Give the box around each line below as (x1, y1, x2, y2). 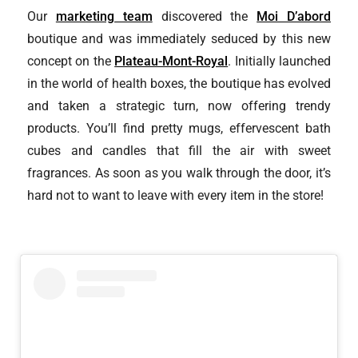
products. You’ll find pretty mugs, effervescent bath (27, 120, 331, 136)
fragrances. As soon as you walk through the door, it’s (27, 165, 331, 181)
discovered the (152, 8, 257, 24)
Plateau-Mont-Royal (114, 53, 229, 69)
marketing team (55, 8, 153, 24)
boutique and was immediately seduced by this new (27, 30, 331, 46)
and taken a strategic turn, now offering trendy (27, 97, 331, 113)
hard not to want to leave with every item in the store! (27, 187, 324, 203)
